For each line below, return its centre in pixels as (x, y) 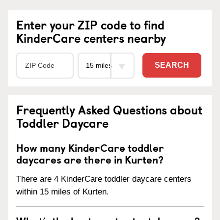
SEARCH (172, 65)
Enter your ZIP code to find (90, 24)
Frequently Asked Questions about (109, 109)
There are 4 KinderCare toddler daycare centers (104, 179)
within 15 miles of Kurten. (63, 192)
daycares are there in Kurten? (90, 159)
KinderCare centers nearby (91, 38)
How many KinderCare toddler (90, 147)
